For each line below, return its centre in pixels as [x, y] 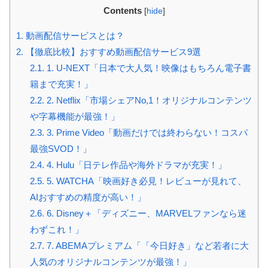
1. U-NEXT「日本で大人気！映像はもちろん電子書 [147, 68]
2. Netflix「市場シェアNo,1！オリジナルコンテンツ [148, 100]
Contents [122, 10]
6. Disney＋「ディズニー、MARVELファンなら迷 [145, 213]
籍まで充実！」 [61, 84]
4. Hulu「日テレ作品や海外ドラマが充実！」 [135, 165]
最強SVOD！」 [60, 148]
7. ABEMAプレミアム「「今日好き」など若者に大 [146, 245]
